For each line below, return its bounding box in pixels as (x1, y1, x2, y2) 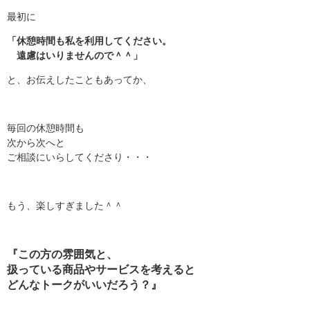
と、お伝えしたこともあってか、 (7, 74, 152, 85)
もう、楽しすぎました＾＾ (7, 200, 123, 211)
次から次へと (7, 137, 65, 148)
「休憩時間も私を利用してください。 (7, 35, 172, 46)
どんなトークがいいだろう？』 (7, 278, 162, 291)
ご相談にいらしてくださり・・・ (7, 152, 152, 163)
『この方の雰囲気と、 (7, 248, 118, 261)
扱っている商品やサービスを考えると (7, 263, 195, 276)
